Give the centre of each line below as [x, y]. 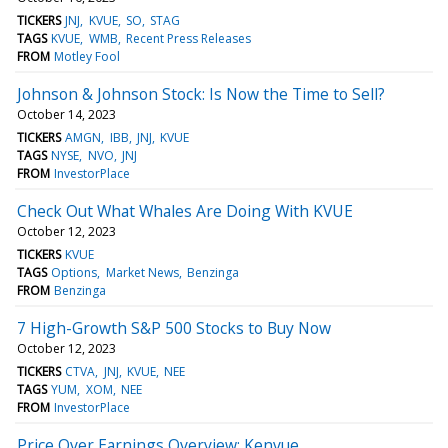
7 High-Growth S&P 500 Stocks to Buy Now [174, 327]
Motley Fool [87, 56]
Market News [142, 272]
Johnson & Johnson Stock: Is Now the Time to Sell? [201, 93]
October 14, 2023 [66, 114]
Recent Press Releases [188, 38]
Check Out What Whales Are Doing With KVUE [185, 210]
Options [74, 272]
